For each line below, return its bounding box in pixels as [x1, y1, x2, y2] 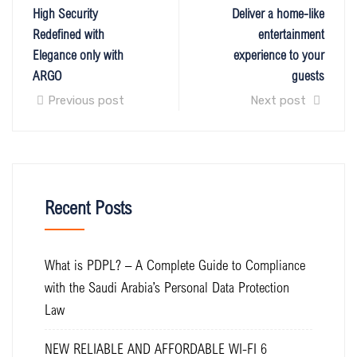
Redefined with [33, 25, 104, 42]
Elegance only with [33, 45, 124, 63]
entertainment [258, 25, 324, 42]
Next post [250, 92, 309, 108]
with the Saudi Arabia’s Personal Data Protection [45, 277, 289, 296]
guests [292, 66, 324, 84]
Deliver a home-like [232, 4, 324, 22]
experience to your [233, 45, 324, 63]
